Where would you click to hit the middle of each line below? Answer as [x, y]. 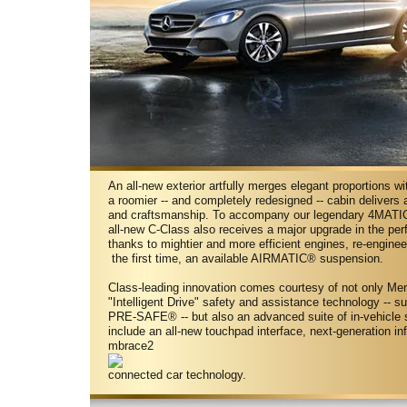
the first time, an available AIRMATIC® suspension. [246, 258]
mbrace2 [131, 346]
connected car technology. [177, 375]
